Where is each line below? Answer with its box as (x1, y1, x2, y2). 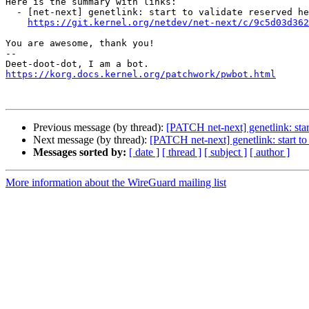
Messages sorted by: (33, 146, 126, 159)
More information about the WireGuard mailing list (6, 177, 226, 189)
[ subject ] (204, 146, 247, 159)
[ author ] (250, 146, 290, 159)
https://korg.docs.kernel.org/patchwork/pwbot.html (6, 69, 276, 80)
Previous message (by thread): (33, 121, 166, 134)
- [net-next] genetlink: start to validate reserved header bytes (6, 7, 17, 18)
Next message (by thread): (33, 134, 150, 146)
